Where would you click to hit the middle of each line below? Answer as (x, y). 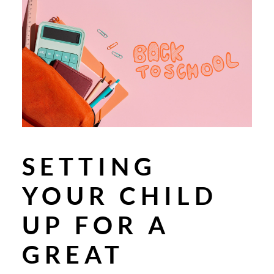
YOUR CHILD (120, 195)
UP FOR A (96, 225)
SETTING (89, 166)
